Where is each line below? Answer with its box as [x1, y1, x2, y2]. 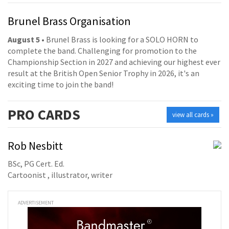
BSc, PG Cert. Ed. [8, 158, 64, 169]
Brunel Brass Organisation [8, 14, 131, 29]
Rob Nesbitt [8, 138, 63, 153]
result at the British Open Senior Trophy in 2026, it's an [8, 67, 199, 78]
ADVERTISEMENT [18, 199, 54, 207]
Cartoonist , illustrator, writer [8, 170, 112, 180]
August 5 [8, 34, 40, 44]
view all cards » [172, 110, 214, 119]
